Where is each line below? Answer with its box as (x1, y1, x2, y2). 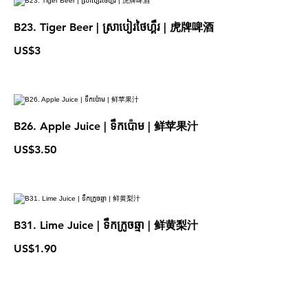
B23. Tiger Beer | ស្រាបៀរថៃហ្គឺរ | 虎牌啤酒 (14, 20, 214, 34)
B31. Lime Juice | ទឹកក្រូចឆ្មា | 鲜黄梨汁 (14, 218, 198, 232)
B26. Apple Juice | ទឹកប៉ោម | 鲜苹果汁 (14, 119, 198, 133)
